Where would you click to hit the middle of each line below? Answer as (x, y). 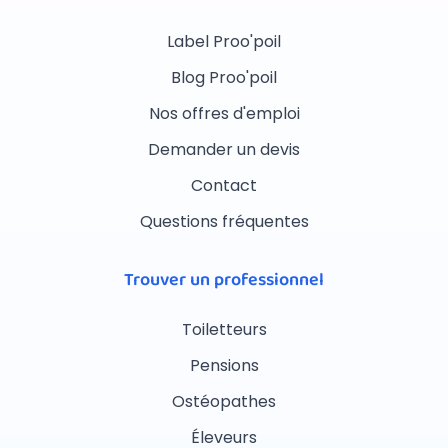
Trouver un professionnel (224, 280)
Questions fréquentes (224, 222)
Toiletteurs (224, 330)
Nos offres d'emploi (224, 114)
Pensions (224, 366)
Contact (224, 186)
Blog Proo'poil (224, 78)
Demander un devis (224, 150)
